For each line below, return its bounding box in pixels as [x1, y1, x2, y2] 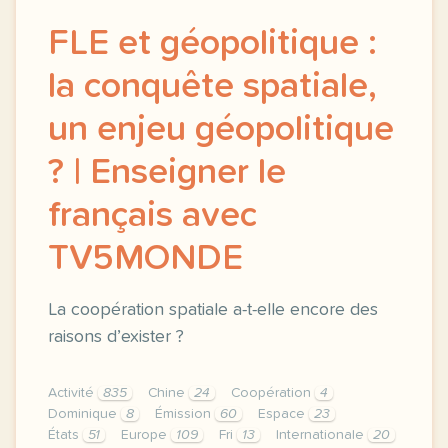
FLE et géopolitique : [48, 26, 377, 62]
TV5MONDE [48, 241, 243, 277]
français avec [48, 198, 257, 234]
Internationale [276, 428, 368, 442]
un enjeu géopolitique [48, 112, 394, 148]
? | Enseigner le [48, 155, 286, 191]
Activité [48, 386, 98, 400]
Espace [258, 407, 309, 421]
